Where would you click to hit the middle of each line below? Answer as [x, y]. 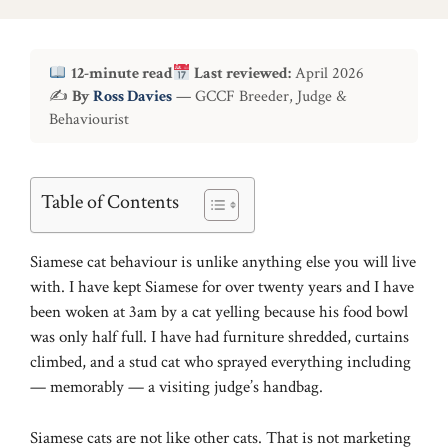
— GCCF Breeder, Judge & [258, 95]
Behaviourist [88, 118]
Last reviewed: [243, 72]
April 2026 [328, 72]
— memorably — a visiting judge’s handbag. [176, 387]
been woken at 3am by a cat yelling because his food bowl [219, 312]
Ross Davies [132, 95]
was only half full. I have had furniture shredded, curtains [219, 337]
